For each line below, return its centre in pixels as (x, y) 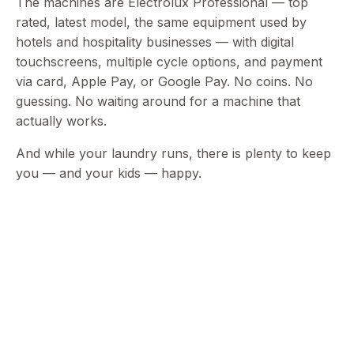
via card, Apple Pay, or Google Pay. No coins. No (164, 81)
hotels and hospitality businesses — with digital (155, 42)
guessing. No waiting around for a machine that (158, 101)
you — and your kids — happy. (109, 173)
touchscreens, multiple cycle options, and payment (169, 62)
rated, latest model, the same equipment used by (161, 22)
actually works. (61, 121)
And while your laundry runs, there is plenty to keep (173, 153)
